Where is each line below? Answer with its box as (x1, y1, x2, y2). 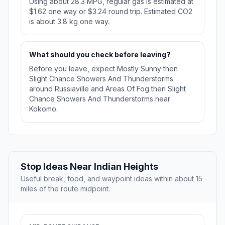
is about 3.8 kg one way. (29, 17, 109, 26)
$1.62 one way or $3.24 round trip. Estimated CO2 (29, 7, 192, 16)
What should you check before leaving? (29, 50, 171, 59)
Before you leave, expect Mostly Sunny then (29, 64, 178, 73)
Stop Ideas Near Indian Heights (21, 161, 158, 172)
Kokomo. (29, 104, 58, 114)
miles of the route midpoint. (21, 184, 110, 193)
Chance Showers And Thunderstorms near (29, 94, 170, 103)
